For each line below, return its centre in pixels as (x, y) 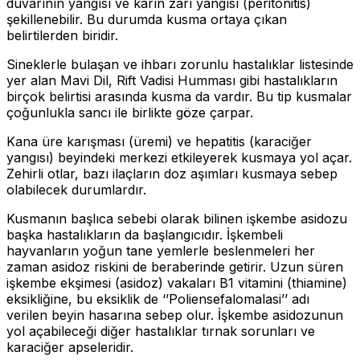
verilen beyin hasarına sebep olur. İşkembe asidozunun (175, 315)
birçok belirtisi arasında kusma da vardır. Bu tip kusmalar (179, 96)
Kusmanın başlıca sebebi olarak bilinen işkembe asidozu (177, 218)
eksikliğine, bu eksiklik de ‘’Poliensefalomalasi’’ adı (158, 299)
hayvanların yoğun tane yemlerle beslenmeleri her (161, 250)
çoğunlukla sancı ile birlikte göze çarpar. (130, 112)
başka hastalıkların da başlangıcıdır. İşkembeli (145, 234)
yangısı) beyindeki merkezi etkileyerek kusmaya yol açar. (179, 157)
